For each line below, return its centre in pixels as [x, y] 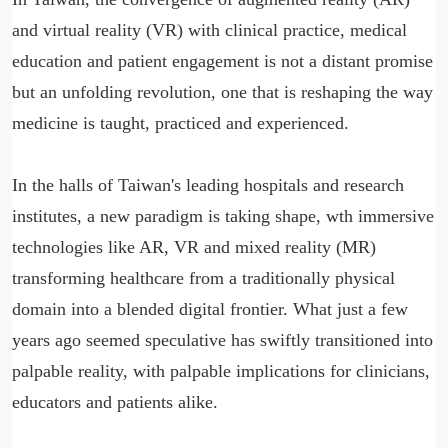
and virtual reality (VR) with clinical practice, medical [209, 30]
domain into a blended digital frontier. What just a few [210, 309]
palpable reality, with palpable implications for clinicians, [221, 371]
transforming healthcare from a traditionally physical [203, 278]
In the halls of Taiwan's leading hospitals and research [208, 185]
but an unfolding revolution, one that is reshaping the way [222, 92]
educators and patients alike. [115, 402]
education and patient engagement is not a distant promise [222, 61]
